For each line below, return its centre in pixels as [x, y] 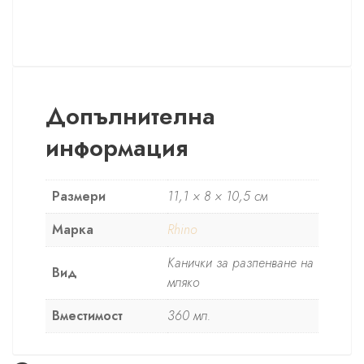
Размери [79, 197]
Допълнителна [130, 116]
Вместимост [87, 316]
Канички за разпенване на [240, 263]
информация [117, 148]
